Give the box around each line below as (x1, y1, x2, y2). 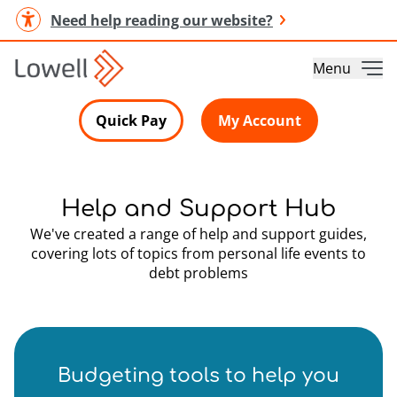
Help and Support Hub (61, 196, 336, 222)
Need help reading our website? (51, 10, 273, 30)
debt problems (149, 263, 248, 283)
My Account (218, 111, 301, 130)
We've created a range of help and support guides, (30, 224, 367, 244)
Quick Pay (96, 111, 167, 130)
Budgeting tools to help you (58, 365, 339, 386)
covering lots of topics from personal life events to (31, 244, 366, 263)
